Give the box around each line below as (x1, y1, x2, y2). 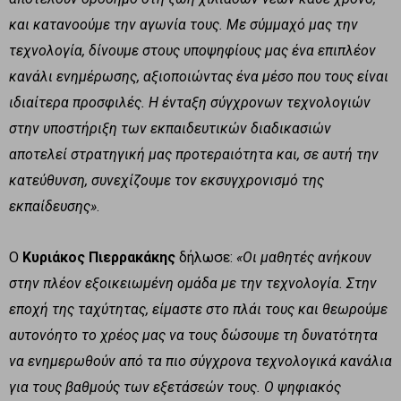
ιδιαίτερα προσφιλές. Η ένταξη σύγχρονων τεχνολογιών (9, 93, 371, 111)
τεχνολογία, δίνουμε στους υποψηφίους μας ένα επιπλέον (9, 41, 376, 59)
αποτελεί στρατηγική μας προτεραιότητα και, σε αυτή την (9, 145, 379, 163)
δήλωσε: (175, 248, 236, 266)
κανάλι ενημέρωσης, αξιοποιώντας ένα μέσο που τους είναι (9, 67, 388, 85)
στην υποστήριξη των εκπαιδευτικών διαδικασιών (9, 119, 331, 137)
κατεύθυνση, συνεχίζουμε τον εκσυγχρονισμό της (9, 171, 324, 189)
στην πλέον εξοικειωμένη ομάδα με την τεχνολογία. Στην (9, 274, 377, 292)
